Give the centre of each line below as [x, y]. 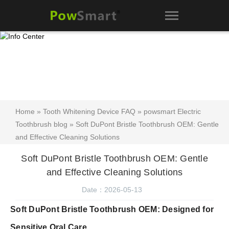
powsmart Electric [172, 112]
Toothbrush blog [41, 124]
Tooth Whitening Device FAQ [89, 112]
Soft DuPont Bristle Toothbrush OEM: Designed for [112, 210]
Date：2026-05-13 [112, 190]
